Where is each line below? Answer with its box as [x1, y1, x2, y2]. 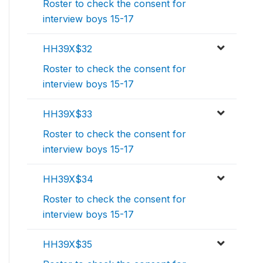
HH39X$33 [43, 108, 92, 120]
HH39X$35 [43, 238, 92, 251]
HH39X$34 [43, 173, 93, 186]
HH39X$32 [43, 43, 92, 55]
